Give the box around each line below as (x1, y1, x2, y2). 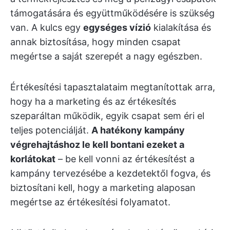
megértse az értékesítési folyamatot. (10, 197, 170, 207)
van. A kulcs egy (10, 22, 83, 33)
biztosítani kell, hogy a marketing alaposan (10, 182, 196, 193)
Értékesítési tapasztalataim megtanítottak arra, (10, 82, 215, 92)
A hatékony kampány (91, 125, 185, 136)
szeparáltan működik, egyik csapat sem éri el (10, 110, 204, 121)
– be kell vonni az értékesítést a (55, 154, 195, 164)
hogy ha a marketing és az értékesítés (10, 96, 176, 107)
